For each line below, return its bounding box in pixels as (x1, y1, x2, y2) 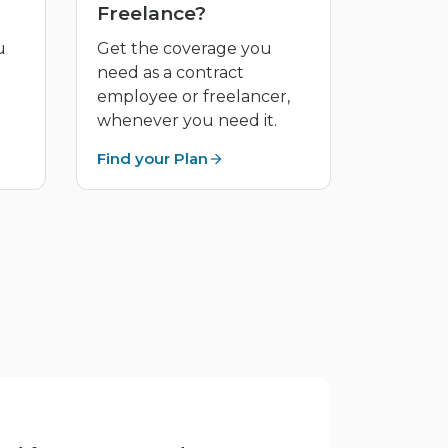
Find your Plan (97, 149, 208, 169)
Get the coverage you (97, 39, 272, 59)
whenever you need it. (97, 111, 277, 131)
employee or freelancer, (97, 87, 290, 107)
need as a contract (97, 63, 244, 83)
